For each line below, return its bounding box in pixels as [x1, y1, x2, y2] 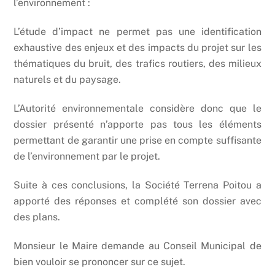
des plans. [14, 211, 61, 223]
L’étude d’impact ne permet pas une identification [14, 26, 261, 38]
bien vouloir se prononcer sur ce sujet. [14, 255, 186, 268]
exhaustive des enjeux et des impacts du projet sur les [14, 42, 261, 54]
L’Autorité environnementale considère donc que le [14, 103, 261, 115]
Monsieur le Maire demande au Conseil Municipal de [14, 239, 261, 252]
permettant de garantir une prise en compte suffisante [14, 134, 261, 147]
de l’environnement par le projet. [14, 150, 161, 163]
